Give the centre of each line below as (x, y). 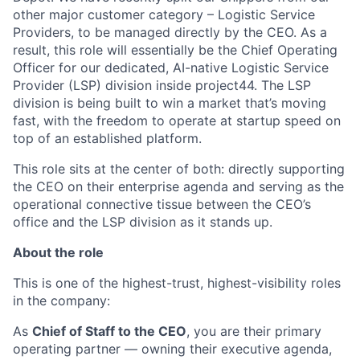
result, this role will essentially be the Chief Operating (175, 49)
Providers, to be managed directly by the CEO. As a (170, 32)
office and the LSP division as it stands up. (143, 221)
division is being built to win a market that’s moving (170, 102)
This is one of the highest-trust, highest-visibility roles (177, 282)
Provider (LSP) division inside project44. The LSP (162, 85)
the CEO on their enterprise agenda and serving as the (178, 186)
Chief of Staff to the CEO (109, 331)
